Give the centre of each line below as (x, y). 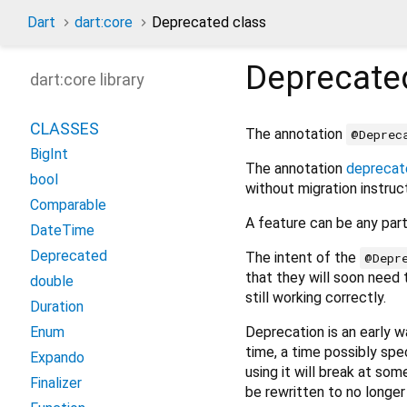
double (52, 281)
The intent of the (303, 257)
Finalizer (56, 383)
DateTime (62, 230)
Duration (57, 307)
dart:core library (87, 79)
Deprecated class (209, 22)
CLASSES (65, 129)
